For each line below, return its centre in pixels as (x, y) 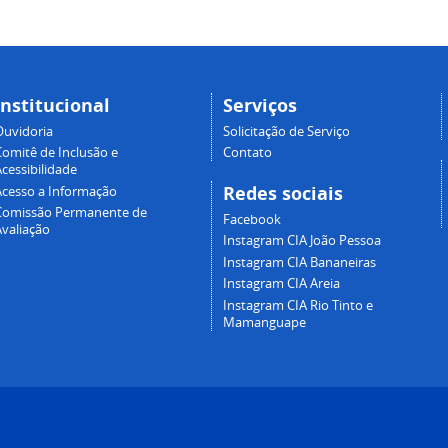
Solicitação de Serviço (287, 131)
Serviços (260, 106)
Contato (248, 153)
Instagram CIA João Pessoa (302, 241)
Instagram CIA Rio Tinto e (298, 305)
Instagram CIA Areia (282, 284)
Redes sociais (283, 194)
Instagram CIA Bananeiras (300, 262)
